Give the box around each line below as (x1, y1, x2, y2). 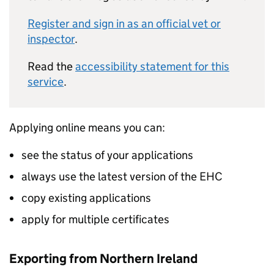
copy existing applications (21, 191, 151, 205)
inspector (28, 32, 75, 46)
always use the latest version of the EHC (21, 169, 223, 183)
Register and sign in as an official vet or (28, 17, 221, 31)
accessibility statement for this (75, 59, 229, 73)
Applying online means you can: (9, 120, 165, 135)
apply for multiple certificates (21, 212, 169, 226)
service (28, 75, 64, 89)
